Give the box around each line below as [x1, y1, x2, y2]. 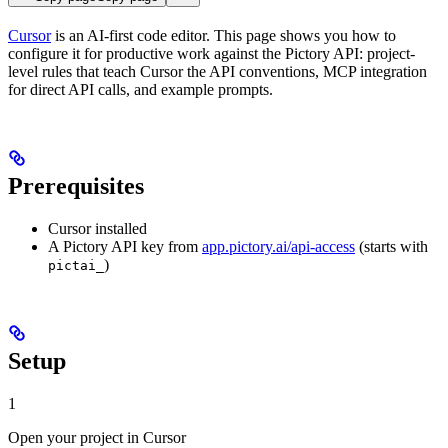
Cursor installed [48, 220, 147, 238]
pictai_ [48, 258, 104, 274]
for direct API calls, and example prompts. [8, 81, 273, 99]
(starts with [355, 238, 428, 256]
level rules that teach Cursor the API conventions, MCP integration [8, 63, 427, 81]
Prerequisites [8, 173, 144, 200]
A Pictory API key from [48, 238, 202, 256]
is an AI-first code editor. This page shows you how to [51, 27, 396, 45]
